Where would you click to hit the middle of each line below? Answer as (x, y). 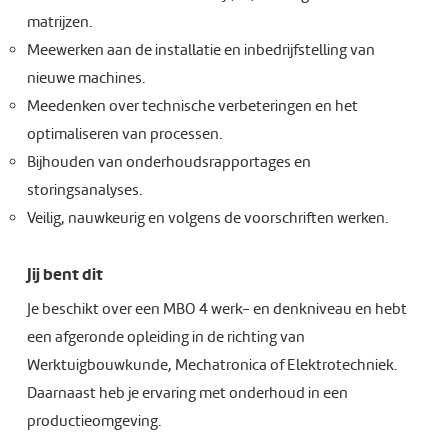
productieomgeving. (93, 421)
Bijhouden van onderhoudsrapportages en (168, 162)
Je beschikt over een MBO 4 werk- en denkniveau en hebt (216, 309)
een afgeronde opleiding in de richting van (165, 337)
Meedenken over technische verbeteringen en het (192, 106)
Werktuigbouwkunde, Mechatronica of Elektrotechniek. (211, 365)
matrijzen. (59, 22)
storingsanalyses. (84, 190)
